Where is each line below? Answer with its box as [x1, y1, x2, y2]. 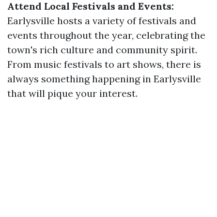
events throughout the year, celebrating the [7, 29, 205, 41]
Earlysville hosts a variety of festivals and [7, 15, 196, 27]
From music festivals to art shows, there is [7, 58, 201, 70]
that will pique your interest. [7, 87, 138, 99]
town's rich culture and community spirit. [7, 44, 197, 56]
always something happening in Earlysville [7, 73, 201, 85]
